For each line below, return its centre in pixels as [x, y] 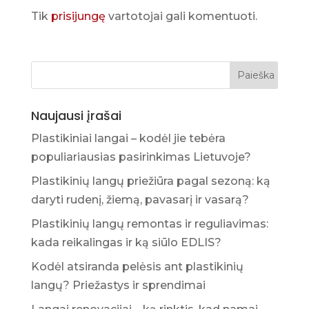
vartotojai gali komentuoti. [181, 16]
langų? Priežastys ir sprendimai [118, 285]
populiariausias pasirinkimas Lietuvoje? [141, 157]
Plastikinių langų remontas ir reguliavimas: [149, 223]
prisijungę [78, 16]
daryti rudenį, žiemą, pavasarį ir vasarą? [140, 199]
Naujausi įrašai [76, 115]
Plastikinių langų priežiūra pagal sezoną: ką [150, 181]
